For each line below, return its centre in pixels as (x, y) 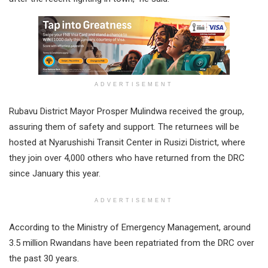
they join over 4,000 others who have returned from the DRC (127, 158)
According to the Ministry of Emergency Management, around (130, 228)
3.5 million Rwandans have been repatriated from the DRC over (132, 243)
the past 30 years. (44, 259)
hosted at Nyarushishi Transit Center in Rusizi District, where (127, 143)
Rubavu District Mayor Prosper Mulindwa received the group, (127, 112)
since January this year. (55, 174)
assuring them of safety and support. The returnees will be (124, 127)
